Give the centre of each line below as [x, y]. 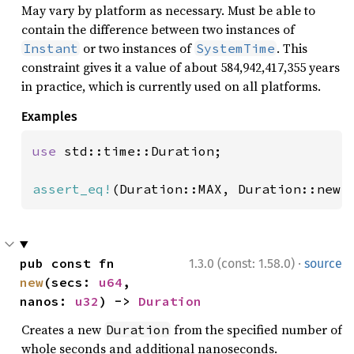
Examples [49, 117]
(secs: [71, 282]
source [323, 264]
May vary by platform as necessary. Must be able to [168, 10]
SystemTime [235, 48]
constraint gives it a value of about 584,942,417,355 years [181, 67]
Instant [51, 48]
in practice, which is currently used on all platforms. [171, 86]
